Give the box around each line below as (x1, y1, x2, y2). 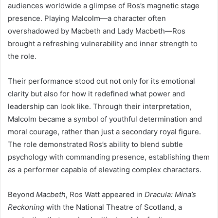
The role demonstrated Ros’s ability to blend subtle (8, 139, 183, 149)
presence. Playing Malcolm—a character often (8, 13, 166, 23)
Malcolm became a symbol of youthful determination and (8, 114, 202, 124)
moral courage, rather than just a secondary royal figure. (8, 127, 201, 136)
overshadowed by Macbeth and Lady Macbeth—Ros (8, 26, 185, 36)
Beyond (8, 189, 36, 199)
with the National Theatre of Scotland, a (44, 202, 182, 212)
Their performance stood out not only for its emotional (8, 76, 195, 86)
